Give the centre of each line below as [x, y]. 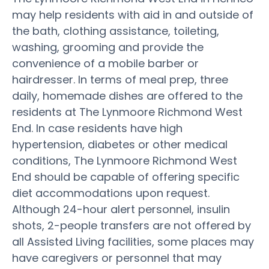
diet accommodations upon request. [111, 193]
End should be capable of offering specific [126, 177]
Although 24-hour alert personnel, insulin [121, 209]
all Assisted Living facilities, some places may [133, 241]
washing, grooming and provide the [108, 47]
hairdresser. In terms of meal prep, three [120, 79]
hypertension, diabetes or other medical [120, 144]
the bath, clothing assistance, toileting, [116, 31]
